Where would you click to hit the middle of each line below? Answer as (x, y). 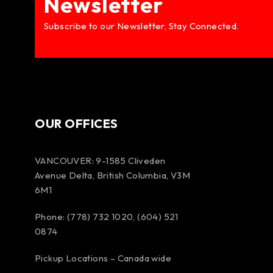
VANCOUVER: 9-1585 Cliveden (100, 161)
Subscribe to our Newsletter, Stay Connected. (141, 26)
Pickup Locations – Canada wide (104, 258)
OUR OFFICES (76, 123)
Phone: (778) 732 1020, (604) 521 (107, 217)
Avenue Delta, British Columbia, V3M (112, 175)
